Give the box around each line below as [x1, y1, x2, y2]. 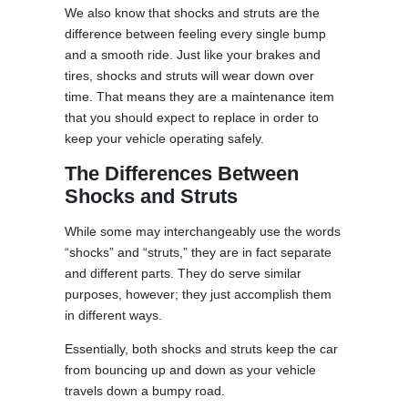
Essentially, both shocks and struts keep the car [65, 342, 339, 357]
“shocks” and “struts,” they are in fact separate [65, 244, 332, 260]
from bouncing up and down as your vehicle [65, 362, 317, 378]
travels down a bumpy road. [65, 383, 226, 399]
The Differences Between [65, 162, 300, 186]
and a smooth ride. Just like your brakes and [65, 46, 321, 62]
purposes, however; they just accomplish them [65, 286, 332, 301]
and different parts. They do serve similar [65, 265, 302, 280]
